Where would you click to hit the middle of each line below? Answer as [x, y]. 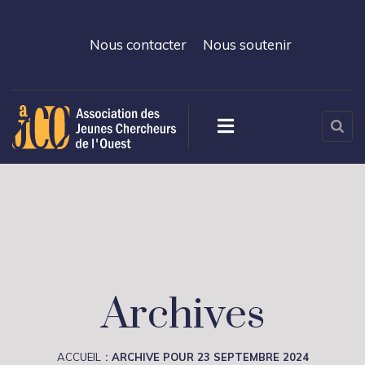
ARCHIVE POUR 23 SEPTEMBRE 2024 [210, 357]
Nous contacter [138, 44]
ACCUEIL [79, 357]
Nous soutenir [247, 44]
